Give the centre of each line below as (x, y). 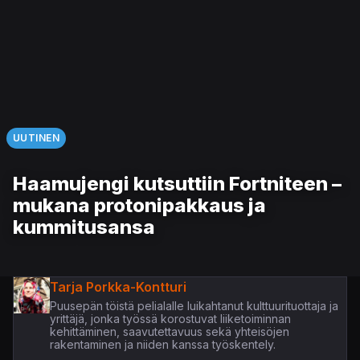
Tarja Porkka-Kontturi (118, 287)
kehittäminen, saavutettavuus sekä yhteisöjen (169, 332)
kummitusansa (84, 227)
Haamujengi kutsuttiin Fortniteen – (177, 184)
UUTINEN (37, 138)
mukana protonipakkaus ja (139, 206)
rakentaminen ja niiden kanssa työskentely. (162, 345)
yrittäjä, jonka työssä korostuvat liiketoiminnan (170, 319)
